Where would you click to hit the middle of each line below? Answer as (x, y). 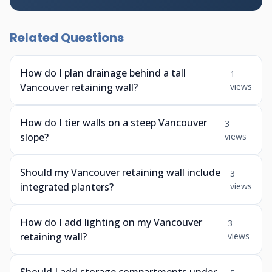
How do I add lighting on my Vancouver (111, 222)
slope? (34, 137)
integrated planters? (67, 187)
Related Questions (67, 38)
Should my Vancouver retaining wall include (120, 172)
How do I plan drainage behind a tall (103, 73)
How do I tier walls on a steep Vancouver (114, 123)
